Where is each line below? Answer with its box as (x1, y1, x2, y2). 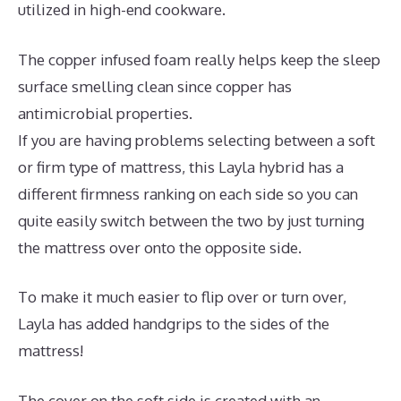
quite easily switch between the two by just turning (18, 210, 364, 230)
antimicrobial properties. (18, 103, 192, 123)
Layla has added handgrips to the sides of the (18, 314, 329, 334)
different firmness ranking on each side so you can (18, 183, 358, 203)
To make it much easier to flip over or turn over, (18, 287, 346, 307)
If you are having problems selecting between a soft (18, 130, 375, 149)
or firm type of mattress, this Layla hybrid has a (18, 157, 344, 176)
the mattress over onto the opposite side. (18, 237, 302, 257)
